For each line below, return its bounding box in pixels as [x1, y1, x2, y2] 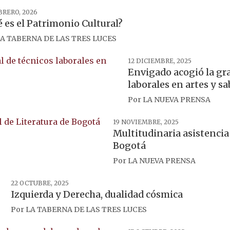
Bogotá [113, 140, 146, 151]
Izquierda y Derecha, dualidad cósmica [11, 188, 183, 200]
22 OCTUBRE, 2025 [11, 179, 69, 187]
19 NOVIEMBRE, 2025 [113, 118, 179, 126]
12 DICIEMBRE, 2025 [128, 57, 191, 65]
